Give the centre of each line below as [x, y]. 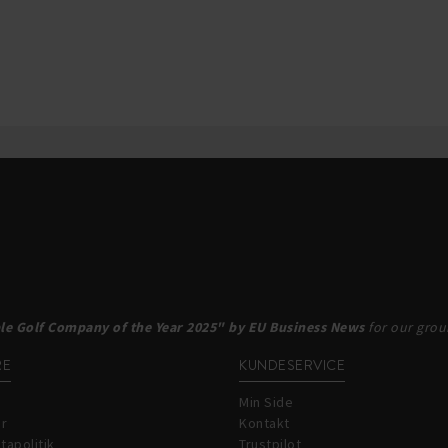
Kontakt [264, 423]
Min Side [266, 402]
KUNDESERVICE [292, 365]
